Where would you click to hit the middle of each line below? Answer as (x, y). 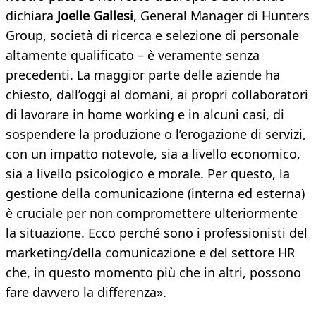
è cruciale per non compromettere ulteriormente (152, 213)
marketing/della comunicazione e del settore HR (150, 253)
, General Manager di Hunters (221, 16)
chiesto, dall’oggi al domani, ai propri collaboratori (157, 95)
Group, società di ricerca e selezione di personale (152, 36)
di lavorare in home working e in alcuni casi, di (145, 115)
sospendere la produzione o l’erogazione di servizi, (156, 134)
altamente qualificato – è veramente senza (133, 55)
